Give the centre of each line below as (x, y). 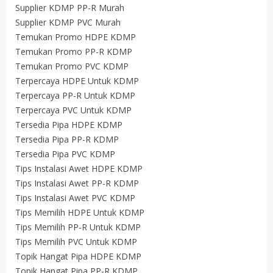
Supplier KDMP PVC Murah (68, 22)
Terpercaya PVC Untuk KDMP (73, 110)
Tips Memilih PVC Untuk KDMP (76, 242)
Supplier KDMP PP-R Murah (70, 8)
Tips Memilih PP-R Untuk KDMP (78, 227)
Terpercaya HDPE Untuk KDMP (77, 81)
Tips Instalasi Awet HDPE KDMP (79, 168)
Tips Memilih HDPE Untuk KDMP (80, 212)
